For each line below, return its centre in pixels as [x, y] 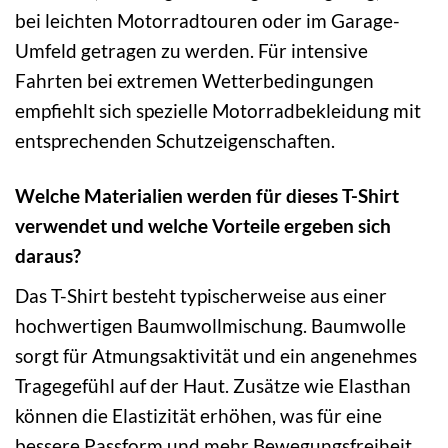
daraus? [48, 256]
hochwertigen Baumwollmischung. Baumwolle [210, 325]
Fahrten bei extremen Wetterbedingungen [194, 81]
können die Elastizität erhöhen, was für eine [198, 415]
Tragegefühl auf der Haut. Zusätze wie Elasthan [213, 385]
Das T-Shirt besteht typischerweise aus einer [201, 295]
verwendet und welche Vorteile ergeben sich [203, 226]
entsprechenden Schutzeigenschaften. [175, 141]
